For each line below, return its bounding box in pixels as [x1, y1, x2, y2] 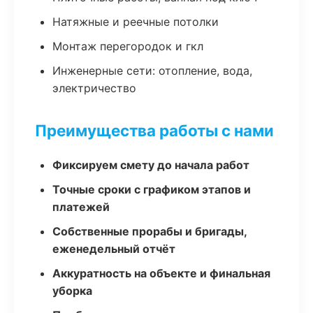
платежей [52, 200, 110, 214]
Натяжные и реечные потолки [52, 15, 219, 29]
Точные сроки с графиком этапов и [52, 182, 251, 196]
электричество [52, 81, 136, 95]
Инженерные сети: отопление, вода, [52, 64, 252, 78]
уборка [52, 284, 92, 298]
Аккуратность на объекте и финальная [52, 266, 270, 280]
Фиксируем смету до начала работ [52, 158, 249, 172]
